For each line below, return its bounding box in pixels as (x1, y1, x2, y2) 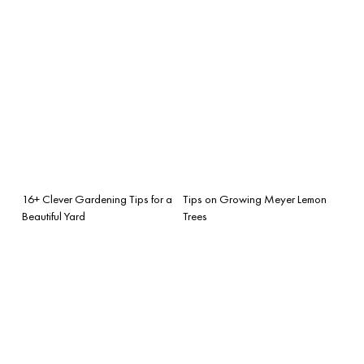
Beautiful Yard (22, 208, 85, 223)
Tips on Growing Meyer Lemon (183, 191, 327, 206)
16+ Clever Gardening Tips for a (22, 191, 172, 206)
